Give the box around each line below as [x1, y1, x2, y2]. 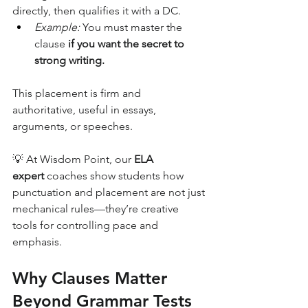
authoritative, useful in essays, [12, 103, 159, 116]
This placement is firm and [12, 87, 144, 100]
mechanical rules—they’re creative [12, 202, 181, 215]
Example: [34, 21, 80, 34]
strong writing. [34, 54, 104, 67]
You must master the [80, 21, 185, 34]
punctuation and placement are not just [12, 186, 208, 199]
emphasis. [12, 235, 62, 248]
